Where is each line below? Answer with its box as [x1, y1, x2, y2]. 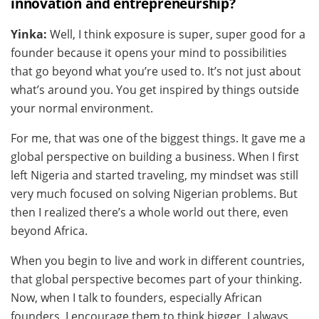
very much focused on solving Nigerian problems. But [11, 186, 298, 202]
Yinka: [11, 26, 50, 43]
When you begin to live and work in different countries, [11, 253, 305, 269]
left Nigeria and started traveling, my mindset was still [11, 167, 298, 184]
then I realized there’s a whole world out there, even [11, 204, 288, 221]
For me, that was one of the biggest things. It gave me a [11, 130, 305, 147]
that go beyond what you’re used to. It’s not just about [11, 63, 301, 80]
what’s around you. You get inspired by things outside [11, 82, 299, 98]
